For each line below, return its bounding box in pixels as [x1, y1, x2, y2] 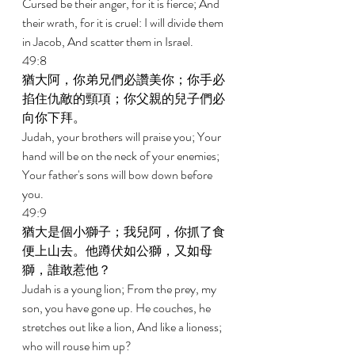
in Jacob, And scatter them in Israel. [22, 32, 196, 51]
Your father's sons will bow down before [22, 166, 215, 184]
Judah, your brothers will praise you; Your [22, 128, 223, 146]
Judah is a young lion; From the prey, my [22, 280, 219, 298]
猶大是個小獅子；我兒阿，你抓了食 [22, 223, 225, 241]
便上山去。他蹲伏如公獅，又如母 [22, 242, 212, 260]
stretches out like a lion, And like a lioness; [22, 318, 224, 336]
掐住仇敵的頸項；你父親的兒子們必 [22, 90, 225, 108]
